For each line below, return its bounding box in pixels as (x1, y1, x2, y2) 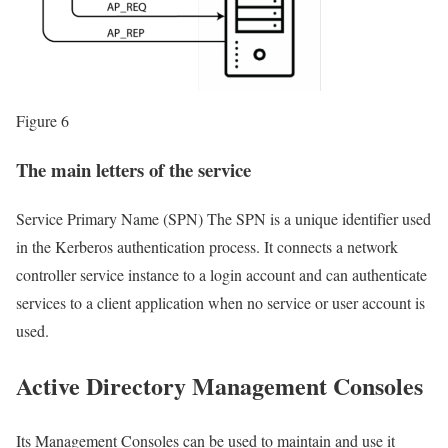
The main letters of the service (16, 156, 251, 184)
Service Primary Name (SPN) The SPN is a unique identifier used (16, 207, 431, 229)
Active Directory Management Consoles (16, 367, 423, 403)
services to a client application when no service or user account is (16, 291, 425, 313)
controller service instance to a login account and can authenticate (16, 263, 427, 285)
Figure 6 (16, 110, 69, 132)
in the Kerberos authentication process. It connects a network (16, 235, 398, 257)
